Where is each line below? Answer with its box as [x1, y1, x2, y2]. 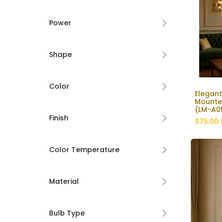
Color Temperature [49, 144, 119, 155]
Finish [49, 112, 68, 123]
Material [49, 176, 79, 186]
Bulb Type [49, 208, 85, 218]
